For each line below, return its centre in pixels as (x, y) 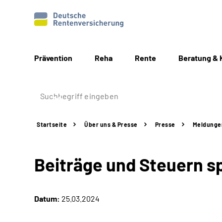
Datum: (47, 198)
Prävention (53, 58)
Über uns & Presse (111, 124)
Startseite (52, 124)
